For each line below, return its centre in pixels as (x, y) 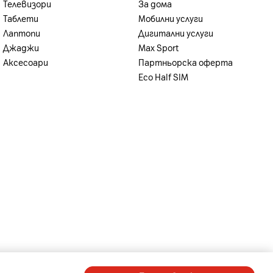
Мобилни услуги (170, 18)
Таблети (21, 18)
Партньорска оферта (185, 62)
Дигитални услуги (175, 33)
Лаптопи (22, 33)
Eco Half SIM (163, 77)
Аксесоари (26, 62)
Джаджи (21, 48)
